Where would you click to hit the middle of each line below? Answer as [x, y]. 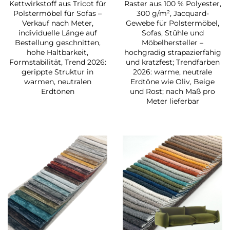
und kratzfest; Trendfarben [172, 62]
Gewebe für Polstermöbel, [172, 23]
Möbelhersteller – [172, 43]
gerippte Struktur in [57, 72]
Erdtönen [57, 92]
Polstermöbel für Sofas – [57, 14]
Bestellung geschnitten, [57, 43]
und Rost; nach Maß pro [172, 92]
